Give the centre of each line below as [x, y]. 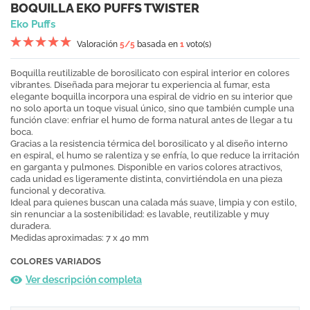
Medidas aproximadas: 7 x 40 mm [80, 238]
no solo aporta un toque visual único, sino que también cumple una [152, 109]
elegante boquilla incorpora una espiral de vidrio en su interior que [152, 97]
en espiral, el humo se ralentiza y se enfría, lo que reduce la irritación [155, 156]
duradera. [31, 226]
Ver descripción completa [84, 280]
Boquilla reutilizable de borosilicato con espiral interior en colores [150, 73]
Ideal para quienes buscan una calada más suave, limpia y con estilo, [154, 203]
